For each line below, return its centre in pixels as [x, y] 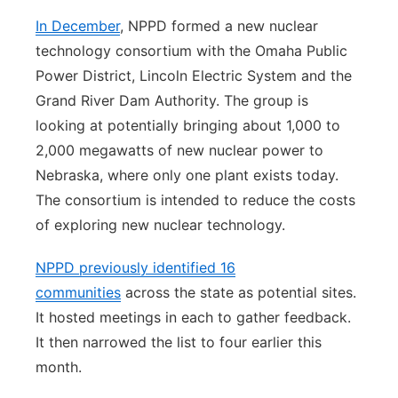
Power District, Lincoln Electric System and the [194, 76]
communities [78, 292]
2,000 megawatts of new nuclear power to [179, 150]
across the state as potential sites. [239, 292]
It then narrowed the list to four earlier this [179, 342]
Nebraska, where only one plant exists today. [187, 175]
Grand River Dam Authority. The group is [172, 100]
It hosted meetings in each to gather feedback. [193, 317]
